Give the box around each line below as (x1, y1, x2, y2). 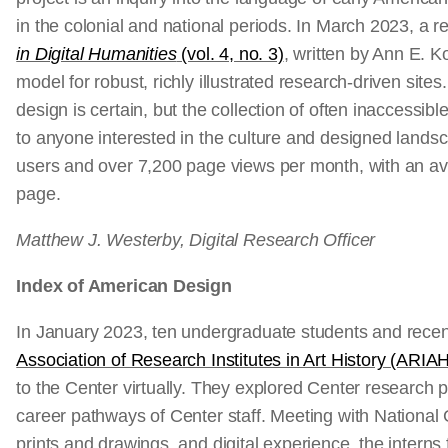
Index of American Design (16, 276, 232, 296)
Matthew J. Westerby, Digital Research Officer (16, 230, 376, 250)
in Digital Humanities (16, 44, 177, 64)
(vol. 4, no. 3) (176, 44, 284, 64)
